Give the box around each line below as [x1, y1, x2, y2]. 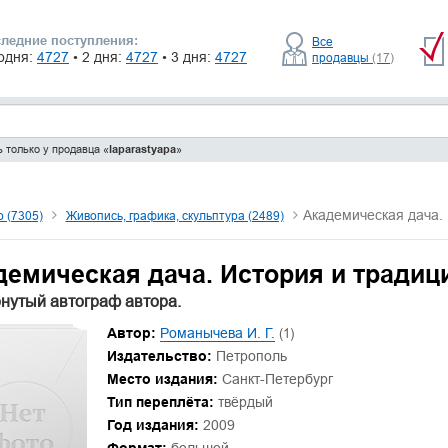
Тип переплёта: [106, 394, 214, 410]
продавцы [312, 49, 372, 65]
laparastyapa [108, 142, 176, 156]
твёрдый [213, 394, 273, 410]
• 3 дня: [162, 49, 215, 65]
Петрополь [215, 348, 287, 364]
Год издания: [106, 417, 199, 433]
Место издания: [106, 371, 218, 387]
